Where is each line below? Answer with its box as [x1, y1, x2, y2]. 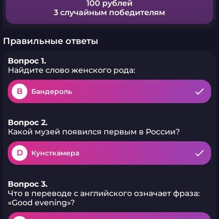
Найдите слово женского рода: [8, 66, 135, 75]
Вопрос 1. [8, 56, 46, 66]
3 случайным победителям [54, 8, 165, 17]
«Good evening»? [8, 198, 75, 207]
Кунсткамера [31, 149, 79, 157]
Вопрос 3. [8, 179, 47, 189]
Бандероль [31, 87, 72, 96]
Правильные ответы [3, 36, 98, 46]
